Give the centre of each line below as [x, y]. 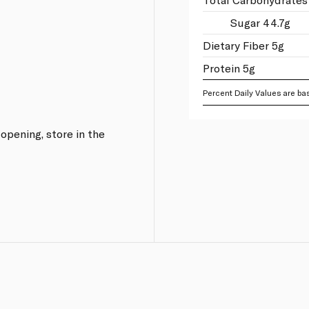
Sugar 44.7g [260, 22]
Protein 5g [229, 68]
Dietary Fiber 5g [243, 45]
